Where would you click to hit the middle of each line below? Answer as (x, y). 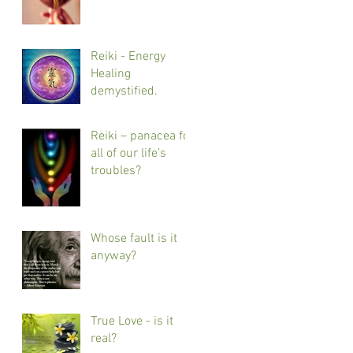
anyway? (113, 256)
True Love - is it (132, 321)
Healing (111, 74)
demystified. (124, 91)
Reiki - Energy (128, 56)
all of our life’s (128, 153)
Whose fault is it (134, 238)
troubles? (116, 171)
